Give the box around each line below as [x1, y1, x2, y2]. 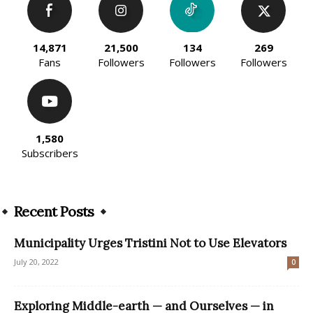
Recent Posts [14, 203, 94, 221]
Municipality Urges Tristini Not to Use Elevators [14, 235, 286, 252]
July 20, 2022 [14, 256, 59, 268]
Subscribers [21, 146, 78, 161]
